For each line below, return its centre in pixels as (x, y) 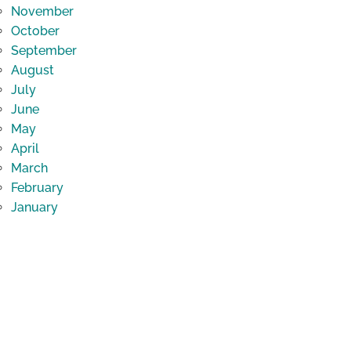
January (34, 208)
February (37, 188)
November (42, 12)
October (35, 31)
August (32, 71)
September (43, 51)
